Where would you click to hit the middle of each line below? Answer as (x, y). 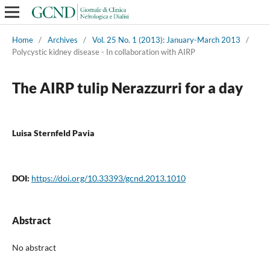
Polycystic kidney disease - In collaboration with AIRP (103, 52)
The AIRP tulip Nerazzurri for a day (127, 87)
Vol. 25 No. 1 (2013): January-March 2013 (166, 39)
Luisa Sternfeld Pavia (53, 133)
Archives (62, 39)
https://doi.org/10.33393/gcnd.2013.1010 (108, 178)
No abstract (34, 247)
